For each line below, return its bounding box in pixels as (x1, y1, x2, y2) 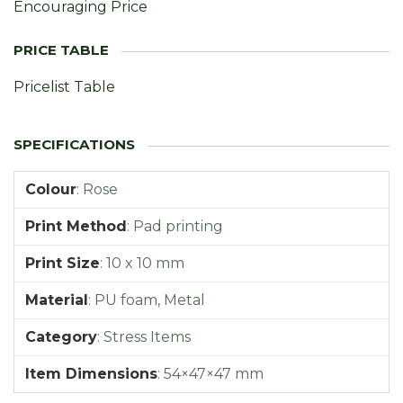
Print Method (25, 217, 127, 235)
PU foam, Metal (94, 291, 205, 309)
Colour (25, 180, 76, 198)
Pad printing (133, 217, 223, 235)
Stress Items (103, 327, 191, 345)
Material (25, 291, 88, 309)
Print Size (25, 254, 100, 272)
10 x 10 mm (106, 254, 184, 272)
